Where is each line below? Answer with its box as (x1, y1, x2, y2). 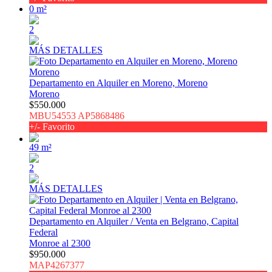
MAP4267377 (29, 260, 84, 271)
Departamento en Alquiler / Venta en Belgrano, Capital (29, 216, 239, 227)
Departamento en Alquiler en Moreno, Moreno (29, 78, 208, 89)
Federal (29, 227, 58, 238)
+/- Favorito (29, 121, 75, 132)
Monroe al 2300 (29, 238, 90, 249)
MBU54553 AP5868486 (29, 110, 124, 121)
